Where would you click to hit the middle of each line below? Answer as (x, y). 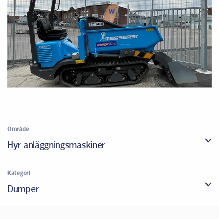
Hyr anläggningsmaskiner (56, 145)
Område (18, 129)
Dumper (23, 189)
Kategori (19, 173)
